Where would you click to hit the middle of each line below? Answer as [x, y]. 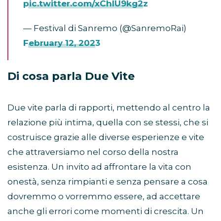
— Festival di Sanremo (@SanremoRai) [105, 28]
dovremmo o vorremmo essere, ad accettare [104, 197]
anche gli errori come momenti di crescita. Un [106, 211]
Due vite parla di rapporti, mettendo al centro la [109, 108]
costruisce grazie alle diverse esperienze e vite [106, 137]
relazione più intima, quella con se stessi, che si [108, 123]
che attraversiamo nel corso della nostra [93, 152]
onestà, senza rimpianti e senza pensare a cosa [108, 182]
